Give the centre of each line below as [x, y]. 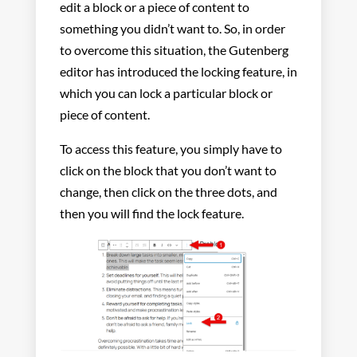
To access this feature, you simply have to [171, 148]
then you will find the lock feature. [151, 213]
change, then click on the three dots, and [168, 191]
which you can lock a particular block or [166, 92]
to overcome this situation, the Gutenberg [174, 49]
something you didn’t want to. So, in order [172, 28]
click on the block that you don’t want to [168, 170]
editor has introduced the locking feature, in [178, 71]
